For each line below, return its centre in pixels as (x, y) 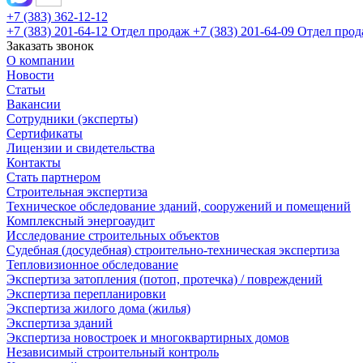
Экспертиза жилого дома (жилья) (98, 308)
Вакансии (34, 104)
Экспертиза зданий (60, 323)
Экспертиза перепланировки (86, 294)
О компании (41, 60)
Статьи (26, 90)
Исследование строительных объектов (113, 235)
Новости (30, 75)
